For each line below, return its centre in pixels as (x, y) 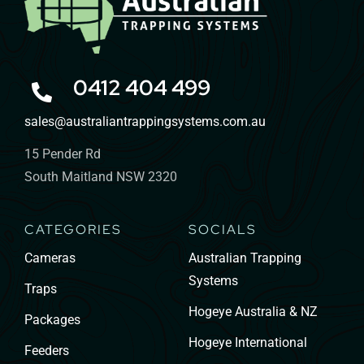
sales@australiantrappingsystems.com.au (145, 121)
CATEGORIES (73, 229)
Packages (52, 319)
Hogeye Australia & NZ (253, 311)
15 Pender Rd (62, 154)
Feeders (46, 350)
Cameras (50, 258)
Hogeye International (247, 342)
